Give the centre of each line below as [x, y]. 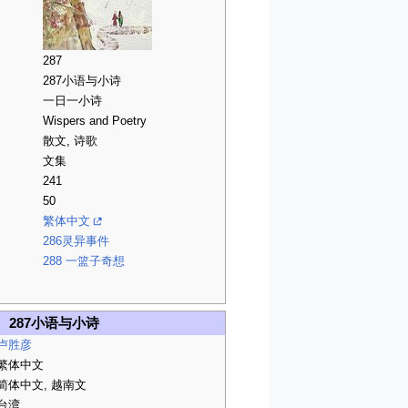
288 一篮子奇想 [84, 262]
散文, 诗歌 [70, 142]
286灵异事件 [76, 242]
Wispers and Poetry [95, 122]
